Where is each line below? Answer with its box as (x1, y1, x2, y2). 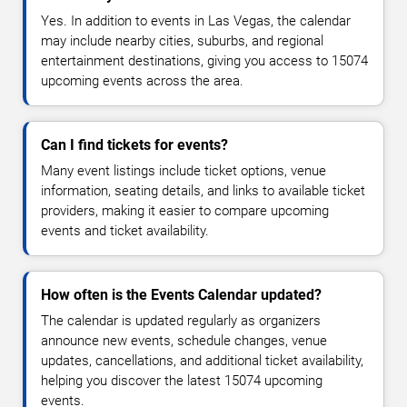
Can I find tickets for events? (41, 136, 228, 154)
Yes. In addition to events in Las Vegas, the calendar (41, 13, 351, 30)
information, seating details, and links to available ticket (41, 183, 365, 200)
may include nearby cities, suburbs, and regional (41, 33, 323, 50)
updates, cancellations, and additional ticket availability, (41, 352, 363, 370)
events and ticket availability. (41, 223, 209, 240)
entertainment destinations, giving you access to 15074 (41, 53, 368, 70)
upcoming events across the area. (41, 73, 243, 90)
